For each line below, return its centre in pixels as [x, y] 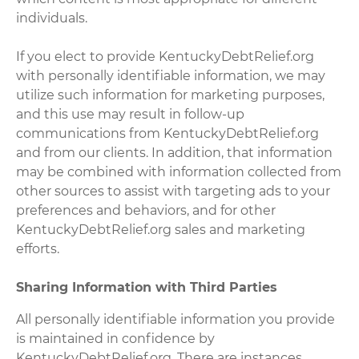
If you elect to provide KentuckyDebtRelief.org [165, 56]
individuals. [52, 18]
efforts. [38, 248]
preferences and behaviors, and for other [146, 210]
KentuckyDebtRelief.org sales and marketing [161, 229]
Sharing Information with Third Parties [147, 287]
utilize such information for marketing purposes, [171, 95]
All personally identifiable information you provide [176, 319]
